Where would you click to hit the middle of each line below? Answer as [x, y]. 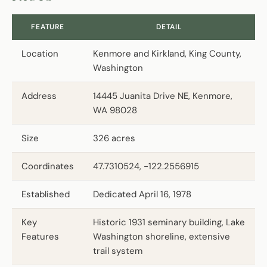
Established [46, 194]
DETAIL [169, 27]
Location [40, 53]
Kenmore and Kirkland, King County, [167, 53]
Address [39, 96]
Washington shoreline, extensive [162, 236]
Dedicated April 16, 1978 [142, 194]
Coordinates [48, 166]
